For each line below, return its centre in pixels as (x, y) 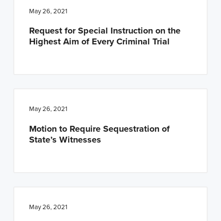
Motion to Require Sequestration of (99, 129)
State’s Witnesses (65, 140)
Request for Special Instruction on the (105, 31)
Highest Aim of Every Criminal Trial (99, 42)
